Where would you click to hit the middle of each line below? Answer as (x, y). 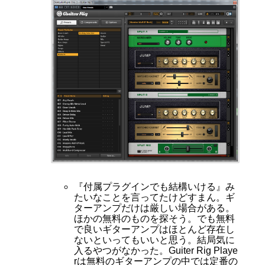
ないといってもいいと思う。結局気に (154, 240)
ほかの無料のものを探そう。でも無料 (154, 219)
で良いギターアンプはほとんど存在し (154, 230)
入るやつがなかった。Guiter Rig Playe (156, 251)
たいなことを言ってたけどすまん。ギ (154, 198)
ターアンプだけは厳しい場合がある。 (154, 208)
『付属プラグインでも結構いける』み (154, 187)
